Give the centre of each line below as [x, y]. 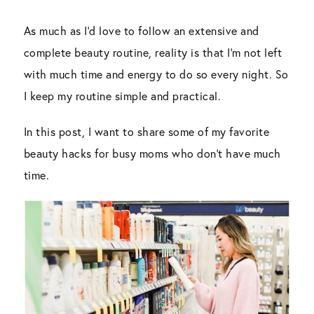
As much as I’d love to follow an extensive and [141, 30]
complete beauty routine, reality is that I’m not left [153, 52]
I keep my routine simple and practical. [122, 95]
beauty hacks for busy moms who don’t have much [152, 153]
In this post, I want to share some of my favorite [146, 131]
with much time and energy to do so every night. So [156, 74]
